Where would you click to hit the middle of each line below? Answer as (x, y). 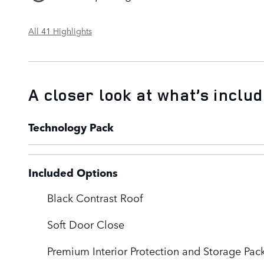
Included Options (73, 172)
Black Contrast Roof (95, 197)
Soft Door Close (86, 224)
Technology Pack (71, 127)
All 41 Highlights (60, 30)
